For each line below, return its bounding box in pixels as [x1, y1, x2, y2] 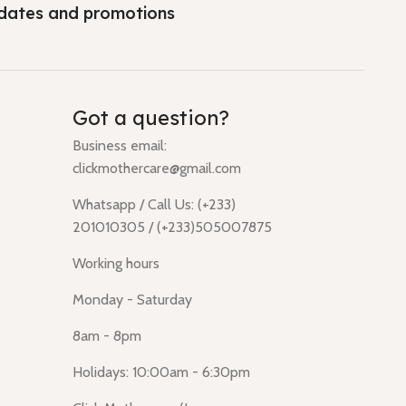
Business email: [72, 137, 167, 155]
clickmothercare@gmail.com [72, 159, 241, 178]
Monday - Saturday [72, 291, 192, 309]
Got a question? [72, 105, 229, 131]
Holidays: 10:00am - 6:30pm [72, 363, 250, 382]
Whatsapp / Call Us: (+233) [72, 196, 236, 214]
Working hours [72, 255, 159, 273]
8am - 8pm [72, 327, 141, 345]
